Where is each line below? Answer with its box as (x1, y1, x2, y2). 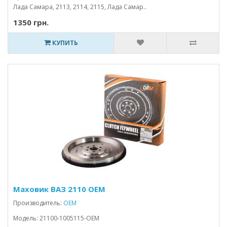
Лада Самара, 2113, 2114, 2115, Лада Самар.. (13, 3, 146, 11)
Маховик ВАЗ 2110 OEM (13, 184, 105, 194)
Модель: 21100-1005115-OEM (13, 214, 99, 222)
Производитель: (13, 199, 63, 207)
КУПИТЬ (50, 39, 78, 47)
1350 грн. (13, 17, 49, 27)
